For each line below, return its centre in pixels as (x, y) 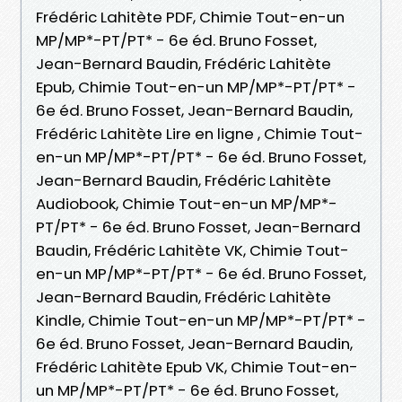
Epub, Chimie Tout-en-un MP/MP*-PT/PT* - (196, 87)
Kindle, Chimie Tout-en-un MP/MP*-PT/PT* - (201, 320)
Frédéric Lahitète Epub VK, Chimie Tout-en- (197, 367)
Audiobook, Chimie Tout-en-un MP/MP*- (187, 203)
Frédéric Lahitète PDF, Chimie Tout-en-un (190, 17)
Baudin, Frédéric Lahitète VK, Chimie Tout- (192, 250)
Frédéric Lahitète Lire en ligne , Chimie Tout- (200, 133)
